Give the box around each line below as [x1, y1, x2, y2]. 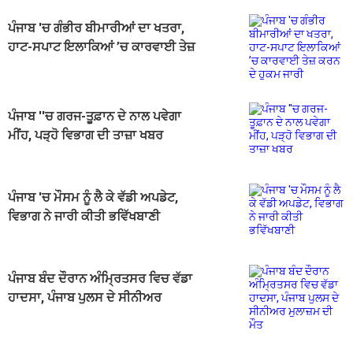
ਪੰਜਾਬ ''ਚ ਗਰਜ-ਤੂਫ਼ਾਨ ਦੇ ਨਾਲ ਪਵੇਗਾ [8, 109, 181, 124]
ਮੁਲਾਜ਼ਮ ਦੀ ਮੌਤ [8, 309, 81, 325]
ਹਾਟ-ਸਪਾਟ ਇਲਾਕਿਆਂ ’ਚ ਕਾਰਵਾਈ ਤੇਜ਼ [8, 39, 195, 55]
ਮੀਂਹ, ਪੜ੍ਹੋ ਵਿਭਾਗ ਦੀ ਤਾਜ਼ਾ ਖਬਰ [8, 128, 163, 143]
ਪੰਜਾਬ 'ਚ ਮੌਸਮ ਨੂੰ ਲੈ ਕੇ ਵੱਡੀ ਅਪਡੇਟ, [8, 190, 178, 206]
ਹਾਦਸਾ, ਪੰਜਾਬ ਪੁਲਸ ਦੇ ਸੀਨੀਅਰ [8, 290, 162, 306]
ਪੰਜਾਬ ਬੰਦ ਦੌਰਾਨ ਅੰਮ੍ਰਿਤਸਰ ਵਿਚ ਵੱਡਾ [8, 271, 192, 287]
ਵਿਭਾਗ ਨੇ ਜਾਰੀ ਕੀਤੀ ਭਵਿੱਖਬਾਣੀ [8, 209, 160, 225]
